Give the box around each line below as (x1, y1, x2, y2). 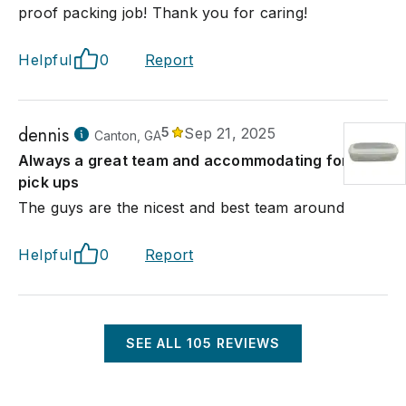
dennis (18, 122, 70, 149)
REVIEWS (212, 335, 280, 351)
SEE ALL (126, 335, 187, 351)
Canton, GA (94, 128, 162, 143)
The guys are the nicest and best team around (18, 198, 344, 217)
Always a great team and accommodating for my (18, 151, 373, 169)
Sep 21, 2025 (184, 124, 275, 142)
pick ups (18, 173, 80, 191)
